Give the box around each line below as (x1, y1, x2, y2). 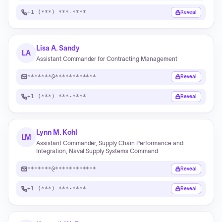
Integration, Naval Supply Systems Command (36, 148, 158, 154)
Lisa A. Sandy (36, 44, 80, 52)
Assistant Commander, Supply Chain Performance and (36, 140, 183, 146)
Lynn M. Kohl (36, 128, 78, 136)
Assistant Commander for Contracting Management (36, 55, 177, 62)
